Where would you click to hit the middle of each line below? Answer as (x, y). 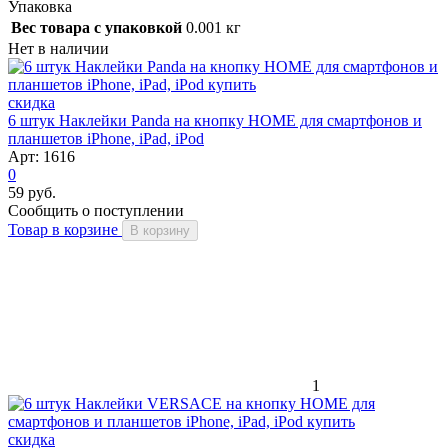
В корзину (160, 230)
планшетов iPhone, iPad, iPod (106, 138)
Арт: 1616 (41, 156)
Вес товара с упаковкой (96, 27)
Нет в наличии (58, 48)
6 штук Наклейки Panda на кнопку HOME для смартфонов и (215, 120)
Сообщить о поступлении (96, 210)
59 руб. (32, 192)
